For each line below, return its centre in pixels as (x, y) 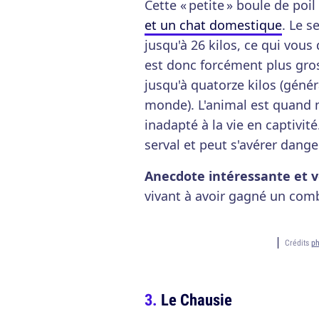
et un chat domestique (213, 25)
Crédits (298, 242)
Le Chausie (197, 299)
